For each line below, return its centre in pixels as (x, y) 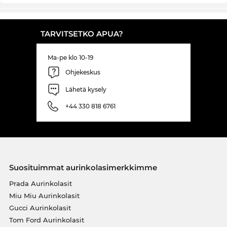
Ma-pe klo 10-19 (70, 57)
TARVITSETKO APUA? (82, 33)
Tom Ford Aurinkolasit (46, 220)
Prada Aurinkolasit (40, 183)
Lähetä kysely (86, 90)
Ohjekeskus (83, 72)
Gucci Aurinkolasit (40, 207)
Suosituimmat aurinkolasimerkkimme (83, 167)
